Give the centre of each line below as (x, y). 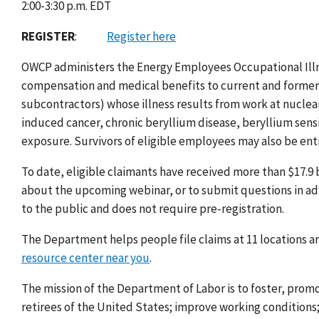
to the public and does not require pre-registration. (153, 209)
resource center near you (85, 258)
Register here (141, 37)
